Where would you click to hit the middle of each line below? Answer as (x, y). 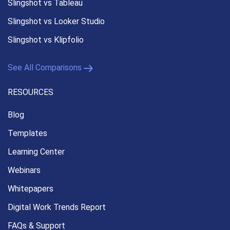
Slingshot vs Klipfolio (46, 40)
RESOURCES (31, 92)
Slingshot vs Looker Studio (56, 21)
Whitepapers (31, 188)
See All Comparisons (45, 67)
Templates (27, 133)
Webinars (24, 170)
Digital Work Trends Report (57, 207)
